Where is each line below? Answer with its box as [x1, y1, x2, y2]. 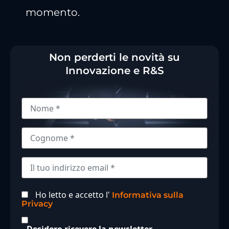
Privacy [21, 199, 53, 209]
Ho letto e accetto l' [35, 189, 112, 201]
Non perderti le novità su [49, 51, 180, 64]
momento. [26, 6, 80, 19]
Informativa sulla [112, 190, 184, 200]
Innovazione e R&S [65, 64, 164, 77]
